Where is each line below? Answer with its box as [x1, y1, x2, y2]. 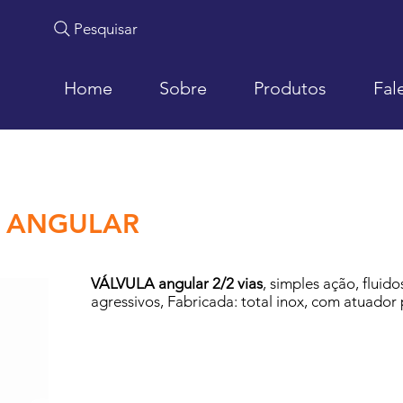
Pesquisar [74, 19, 138, 38]
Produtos [254, 77, 327, 99]
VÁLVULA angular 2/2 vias [91, 274, 263, 292]
